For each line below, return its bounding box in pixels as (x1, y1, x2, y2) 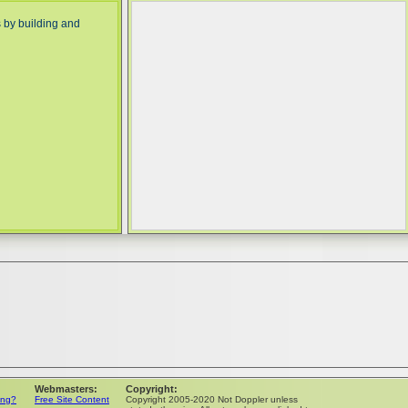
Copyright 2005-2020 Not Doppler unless (126, 394, 298, 404)
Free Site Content (35, 394, 109, 404)
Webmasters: (35, 383, 97, 394)
